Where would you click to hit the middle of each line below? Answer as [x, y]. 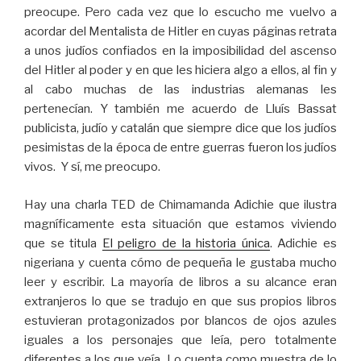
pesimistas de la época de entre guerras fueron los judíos [180, 148]
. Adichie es [303, 243]
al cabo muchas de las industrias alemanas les [180, 90]
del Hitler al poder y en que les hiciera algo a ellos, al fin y [180, 71]
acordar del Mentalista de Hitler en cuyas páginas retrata [180, 32]
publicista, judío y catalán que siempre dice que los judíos [180, 129]
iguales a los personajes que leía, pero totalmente [180, 340]
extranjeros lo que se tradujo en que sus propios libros [180, 301]
